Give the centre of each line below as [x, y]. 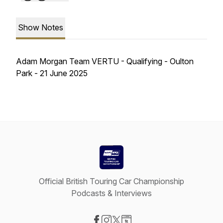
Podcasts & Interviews [111, 193]
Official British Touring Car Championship [111, 181]
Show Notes [41, 27]
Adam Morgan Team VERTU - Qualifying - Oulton [105, 61]
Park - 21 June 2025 [52, 73]
